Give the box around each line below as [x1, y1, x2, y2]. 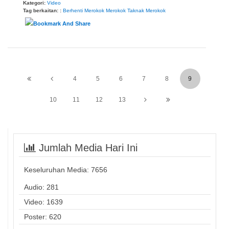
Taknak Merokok [127, 7, 166, 13]
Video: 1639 [24, 197, 63, 206]
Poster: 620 [24, 212, 61, 221]
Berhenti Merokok [63, 7, 104, 13]
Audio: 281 [24, 182, 59, 191]
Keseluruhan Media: [24, 165, 91, 174]
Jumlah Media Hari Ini [36, 142, 138, 153]
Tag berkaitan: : [23, 7, 63, 13]
